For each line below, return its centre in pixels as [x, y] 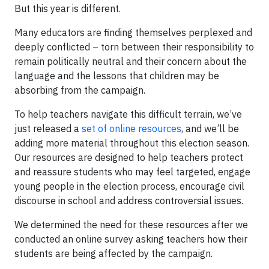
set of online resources [131, 128]
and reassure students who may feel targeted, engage [132, 171]
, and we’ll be [210, 128]
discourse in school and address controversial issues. [129, 200]
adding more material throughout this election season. [132, 143]
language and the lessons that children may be [117, 75]
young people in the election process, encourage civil [129, 186]
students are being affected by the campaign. [113, 253]
